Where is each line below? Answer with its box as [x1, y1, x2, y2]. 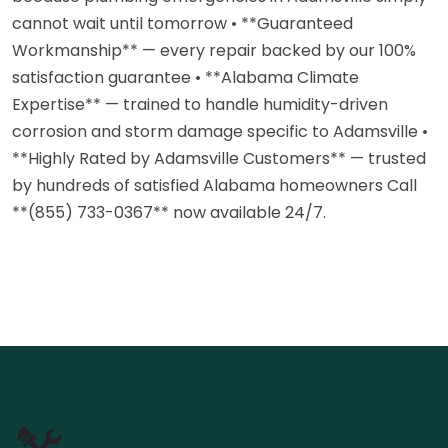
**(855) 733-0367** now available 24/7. [12, 200, 326, 224]
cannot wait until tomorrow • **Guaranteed [12, 11, 353, 35]
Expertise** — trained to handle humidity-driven [12, 92, 388, 116]
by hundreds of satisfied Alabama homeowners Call [12, 173, 417, 197]
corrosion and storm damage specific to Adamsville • [12, 119, 428, 143]
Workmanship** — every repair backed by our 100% [12, 38, 416, 62]
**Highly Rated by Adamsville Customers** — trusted [12, 146, 426, 170]
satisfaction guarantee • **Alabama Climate [12, 65, 359, 89]
